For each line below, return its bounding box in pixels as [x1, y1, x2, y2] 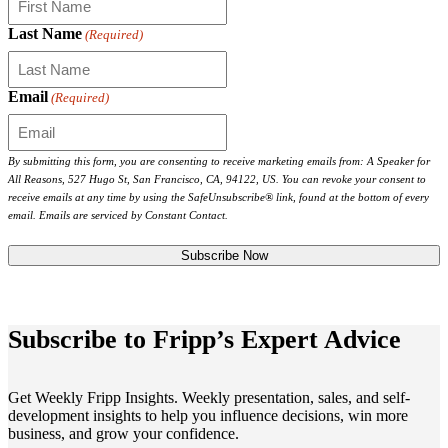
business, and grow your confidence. [8, 425, 239, 443]
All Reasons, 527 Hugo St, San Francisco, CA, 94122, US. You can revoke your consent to [8, 172, 426, 185]
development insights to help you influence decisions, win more [8, 407, 408, 425]
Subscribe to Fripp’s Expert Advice [8, 324, 401, 354]
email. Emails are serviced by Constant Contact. [8, 208, 228, 221]
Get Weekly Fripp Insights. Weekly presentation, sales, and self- [8, 389, 410, 407]
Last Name [8, 24, 82, 42]
